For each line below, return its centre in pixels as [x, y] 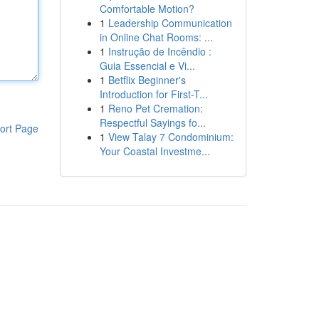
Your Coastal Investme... [155, 151]
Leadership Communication [170, 23]
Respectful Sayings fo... [152, 122]
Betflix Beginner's [147, 80]
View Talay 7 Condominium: [171, 137]
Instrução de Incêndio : [159, 51]
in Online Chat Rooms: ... [156, 37]
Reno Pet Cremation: [155, 108]
